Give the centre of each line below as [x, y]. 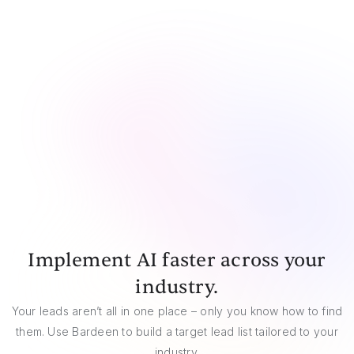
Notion [185, 192]
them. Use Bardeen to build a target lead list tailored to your [177, 331]
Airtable [185, 137]
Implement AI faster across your [177, 260]
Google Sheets [185, 92]
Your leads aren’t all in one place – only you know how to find [177, 311]
